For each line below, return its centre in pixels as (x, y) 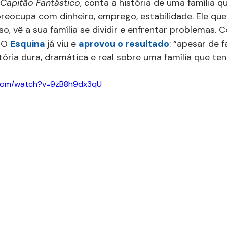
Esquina (29, 44)
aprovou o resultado (124, 44)
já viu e (63, 44)
